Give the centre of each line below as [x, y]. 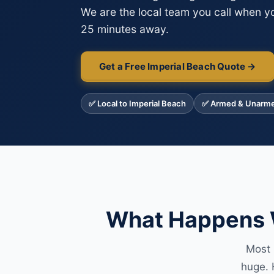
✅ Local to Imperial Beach [137, 103]
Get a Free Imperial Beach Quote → [178, 66]
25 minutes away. [125, 29]
